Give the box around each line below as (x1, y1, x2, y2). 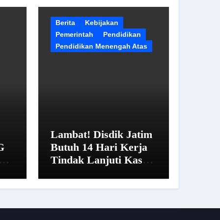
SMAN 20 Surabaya (51, 166, 143, 179)
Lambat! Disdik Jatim (51, 128, 152, 140)
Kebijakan (85, 19, 118, 27)
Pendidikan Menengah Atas (55, 42, 147, 50)
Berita (55, 19, 75, 27)
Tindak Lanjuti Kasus (51, 154, 153, 166)
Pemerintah (55, 30, 93, 38)
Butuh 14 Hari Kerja (51, 141, 147, 153)
